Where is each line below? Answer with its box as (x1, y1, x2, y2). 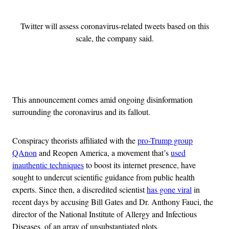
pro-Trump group (138, 134, 193, 146)
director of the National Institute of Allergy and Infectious (12, 208, 197, 219)
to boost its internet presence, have (84, 159, 196, 170)
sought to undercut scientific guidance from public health (12, 171, 195, 182)
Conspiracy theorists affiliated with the (12, 134, 138, 146)
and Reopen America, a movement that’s (37, 147, 171, 158)
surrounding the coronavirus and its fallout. (12, 106, 150, 117)
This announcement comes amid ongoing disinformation (12, 94, 193, 105)
